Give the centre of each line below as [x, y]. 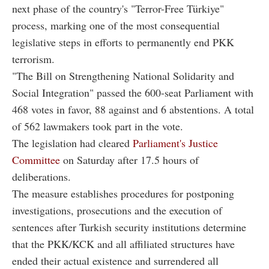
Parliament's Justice [175, 143]
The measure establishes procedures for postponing [123, 193]
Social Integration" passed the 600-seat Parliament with [133, 92]
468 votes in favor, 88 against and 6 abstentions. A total [133, 109]
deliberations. [41, 176]
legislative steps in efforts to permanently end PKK [123, 42]
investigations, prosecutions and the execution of [117, 210]
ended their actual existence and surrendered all [115, 260]
